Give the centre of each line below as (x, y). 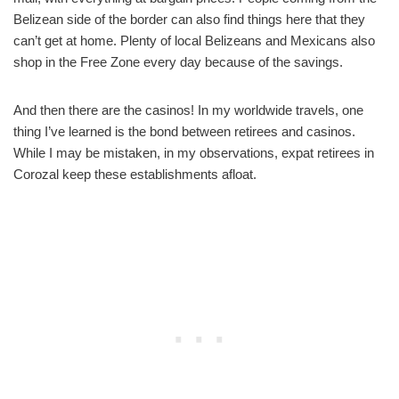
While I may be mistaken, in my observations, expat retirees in (194, 153)
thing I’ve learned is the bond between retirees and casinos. (184, 132)
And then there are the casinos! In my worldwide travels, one (188, 110)
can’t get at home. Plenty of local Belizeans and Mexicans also (194, 41)
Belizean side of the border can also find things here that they (189, 20)
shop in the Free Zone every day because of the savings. (178, 62)
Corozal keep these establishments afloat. (135, 175)
